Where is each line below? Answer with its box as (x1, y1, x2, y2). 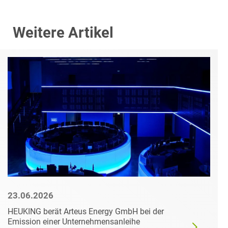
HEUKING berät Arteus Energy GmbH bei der (8, 207, 164, 217)
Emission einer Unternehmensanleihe (8, 217, 140, 227)
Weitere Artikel (13, 24, 113, 42)
